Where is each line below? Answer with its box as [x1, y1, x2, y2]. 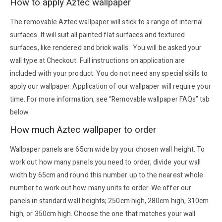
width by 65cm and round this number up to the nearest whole [10, 169, 204, 180]
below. [10, 107, 30, 117]
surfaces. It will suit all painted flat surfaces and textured [10, 29, 185, 40]
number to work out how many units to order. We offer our [10, 182, 191, 193]
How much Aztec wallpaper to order [10, 123, 156, 137]
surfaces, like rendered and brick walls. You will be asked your [10, 42, 202, 53]
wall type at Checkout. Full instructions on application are [10, 55, 185, 66]
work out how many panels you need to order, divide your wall [10, 157, 201, 167]
